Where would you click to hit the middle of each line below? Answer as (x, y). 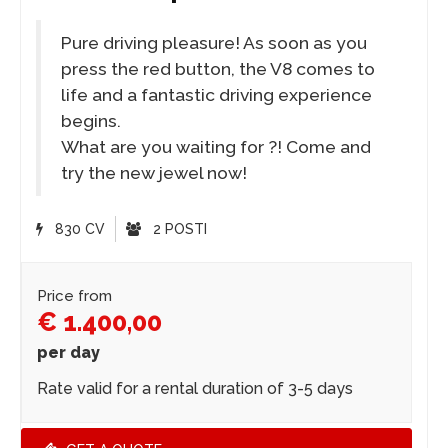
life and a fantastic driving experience (216, 95)
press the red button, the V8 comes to (218, 69)
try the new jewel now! (154, 173)
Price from (74, 296)
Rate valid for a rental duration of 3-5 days (195, 389)
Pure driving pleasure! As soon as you (214, 43)
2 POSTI (178, 229)
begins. (91, 121)
